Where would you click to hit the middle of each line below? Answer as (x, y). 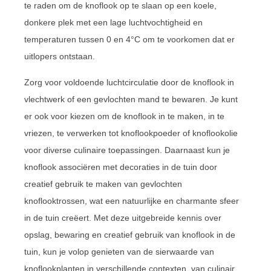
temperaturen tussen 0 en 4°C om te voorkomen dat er (129, 39)
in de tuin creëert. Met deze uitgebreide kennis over (123, 217)
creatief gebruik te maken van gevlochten (103, 184)
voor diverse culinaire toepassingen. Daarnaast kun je (127, 150)
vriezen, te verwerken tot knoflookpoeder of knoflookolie (131, 133)
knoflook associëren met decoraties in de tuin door (121, 167)
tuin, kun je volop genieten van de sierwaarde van (119, 251)
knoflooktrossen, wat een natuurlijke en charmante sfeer (132, 201)
